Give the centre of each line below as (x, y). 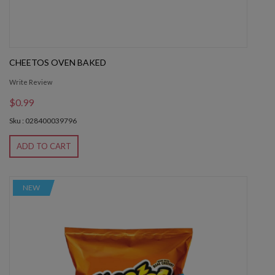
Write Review (31, 82)
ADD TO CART (44, 146)
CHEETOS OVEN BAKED (58, 63)
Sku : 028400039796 (43, 121)
